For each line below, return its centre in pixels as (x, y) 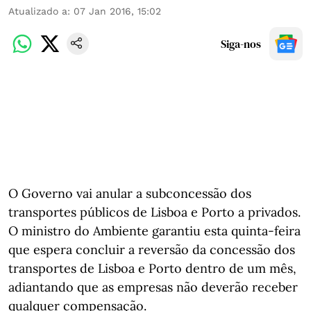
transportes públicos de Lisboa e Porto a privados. (154, 212)
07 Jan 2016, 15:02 (117, 11)
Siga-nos (241, 44)
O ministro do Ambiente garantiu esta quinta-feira (154, 231)
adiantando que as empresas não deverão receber (153, 287)
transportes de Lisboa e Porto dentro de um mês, (152, 268)
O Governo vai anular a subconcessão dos (130, 193)
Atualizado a (38, 11)
